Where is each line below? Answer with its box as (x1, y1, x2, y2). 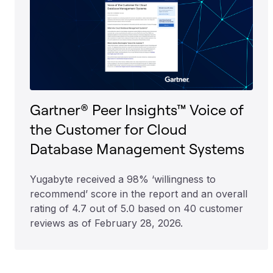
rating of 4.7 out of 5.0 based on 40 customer (30, 202, 243, 214)
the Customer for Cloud (30, 119, 187, 138)
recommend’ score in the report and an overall (30, 187, 247, 200)
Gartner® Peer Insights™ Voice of (30, 100, 243, 119)
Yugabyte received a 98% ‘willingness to (30, 172, 216, 185)
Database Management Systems (30, 139, 244, 158)
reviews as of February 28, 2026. (30, 216, 183, 229)
